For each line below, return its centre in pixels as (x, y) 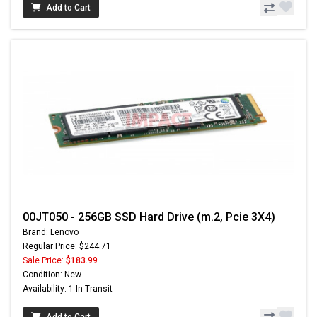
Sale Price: (44, 261)
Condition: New (52, 275)
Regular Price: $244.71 (67, 247)
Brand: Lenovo (51, 232)
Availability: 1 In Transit (68, 289)
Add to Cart (68, 8)
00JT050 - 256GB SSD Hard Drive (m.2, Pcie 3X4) (149, 217)
